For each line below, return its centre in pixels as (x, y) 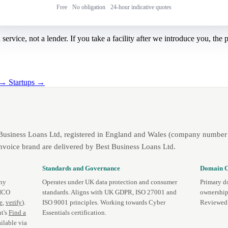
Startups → (27, 82)
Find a (17, 213)
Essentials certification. (75, 213)
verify (14, 203)
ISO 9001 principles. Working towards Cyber (104, 203)
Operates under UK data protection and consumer (110, 182)
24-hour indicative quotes (141, 7)
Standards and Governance (81, 168)
